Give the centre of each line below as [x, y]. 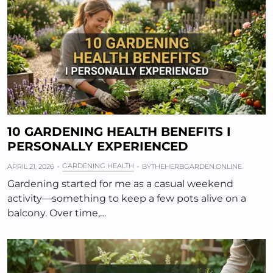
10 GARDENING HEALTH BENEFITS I [119, 132]
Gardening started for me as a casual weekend [120, 184]
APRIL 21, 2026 [31, 167]
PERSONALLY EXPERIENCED [98, 147]
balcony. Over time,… [57, 213]
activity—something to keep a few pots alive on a [127, 199]
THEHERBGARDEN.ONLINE [197, 167]
